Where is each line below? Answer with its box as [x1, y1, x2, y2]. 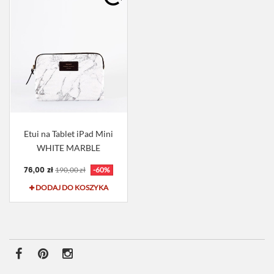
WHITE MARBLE [37, 143, 100, 154]
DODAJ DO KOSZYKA [35, 183, 108, 193]
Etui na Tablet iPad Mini [24, 128, 113, 139]
